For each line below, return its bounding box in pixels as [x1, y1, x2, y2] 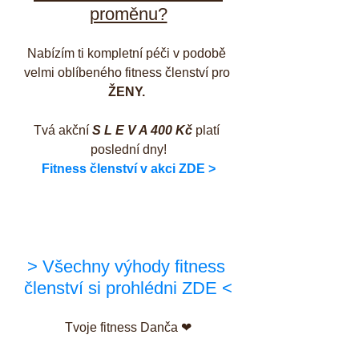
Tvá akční [34, 123, 92, 138]
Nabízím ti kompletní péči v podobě [27, 46, 229, 61]
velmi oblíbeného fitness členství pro [23, 66, 233, 80]
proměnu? [89, 4, 167, 25]
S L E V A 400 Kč [92, 123, 192, 138]
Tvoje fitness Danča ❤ [65, 321, 192, 335]
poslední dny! [90, 143, 167, 157]
